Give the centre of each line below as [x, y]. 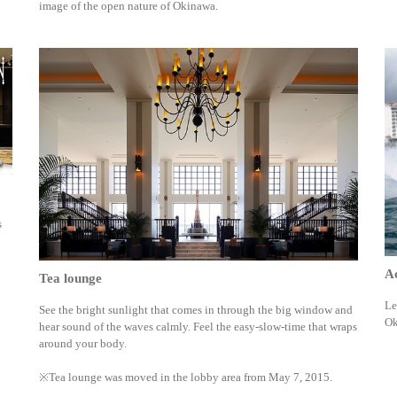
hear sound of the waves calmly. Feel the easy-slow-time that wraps [198, 327]
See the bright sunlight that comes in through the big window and [196, 310]
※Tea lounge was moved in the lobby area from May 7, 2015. [186, 378]
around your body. [83, 344]
